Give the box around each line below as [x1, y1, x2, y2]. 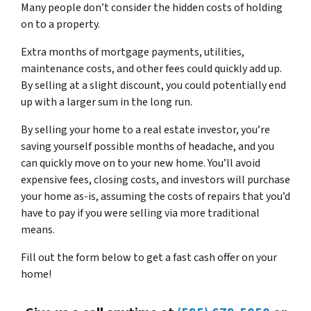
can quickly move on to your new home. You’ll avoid [21, 155, 260, 171]
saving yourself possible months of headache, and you [21, 139, 274, 154]
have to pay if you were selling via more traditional [21, 205, 260, 221]
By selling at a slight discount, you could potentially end [21, 78, 286, 93]
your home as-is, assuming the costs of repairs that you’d [21, 189, 290, 204]
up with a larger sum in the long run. [21, 94, 192, 110]
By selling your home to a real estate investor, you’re [21, 122, 270, 137]
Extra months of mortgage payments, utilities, [21, 44, 244, 60]
